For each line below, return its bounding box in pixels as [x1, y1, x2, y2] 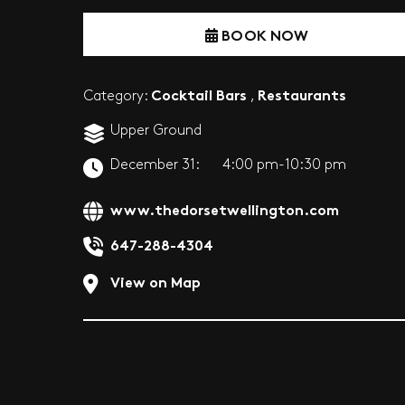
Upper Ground [110, 124, 202, 137]
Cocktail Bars [151, 83, 247, 104]
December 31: [110, 158, 200, 172]
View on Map [110, 270, 201, 291]
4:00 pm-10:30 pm [221, 158, 346, 172]
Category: [83, 89, 151, 103]
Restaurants [258, 83, 346, 104]
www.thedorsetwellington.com [110, 198, 339, 219]
